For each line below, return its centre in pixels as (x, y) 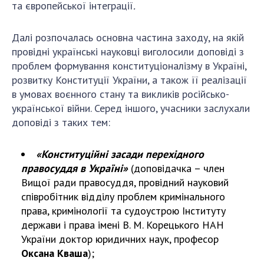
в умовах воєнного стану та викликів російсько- (121, 94)
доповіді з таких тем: (61, 123)
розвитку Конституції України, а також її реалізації (129, 80)
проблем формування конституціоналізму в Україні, (129, 66)
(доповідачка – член (176, 169)
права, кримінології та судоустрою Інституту (123, 211)
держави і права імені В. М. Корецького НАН (123, 225)
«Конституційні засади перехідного (120, 154)
